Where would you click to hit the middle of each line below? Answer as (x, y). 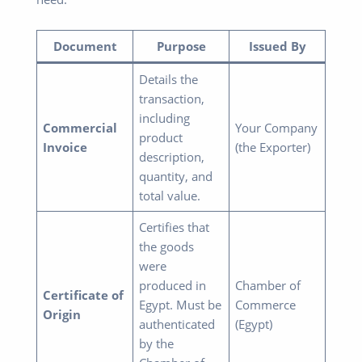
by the (157, 343)
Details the (169, 79)
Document (85, 46)
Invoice (65, 147)
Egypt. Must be (181, 304)
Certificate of (84, 295)
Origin (62, 314)
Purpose (181, 46)
